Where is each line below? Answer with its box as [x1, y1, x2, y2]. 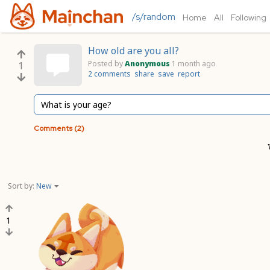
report [178, 69, 200, 79]
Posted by [88, 58, 123, 69]
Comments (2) [34, 124, 84, 133]
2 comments [88, 69, 131, 79]
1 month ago [172, 58, 216, 69]
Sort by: [8, 181, 36, 191]
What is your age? [41, 99, 111, 110]
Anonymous [125, 58, 170, 69]
